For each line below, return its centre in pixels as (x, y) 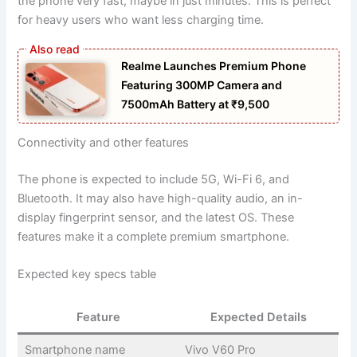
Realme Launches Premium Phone (214, 65)
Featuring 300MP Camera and (202, 84)
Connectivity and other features (104, 143)
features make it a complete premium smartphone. (154, 237)
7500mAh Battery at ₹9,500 (196, 104)
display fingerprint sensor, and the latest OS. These (156, 218)
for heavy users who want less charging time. (141, 20)
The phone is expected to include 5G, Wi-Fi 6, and (154, 180)
